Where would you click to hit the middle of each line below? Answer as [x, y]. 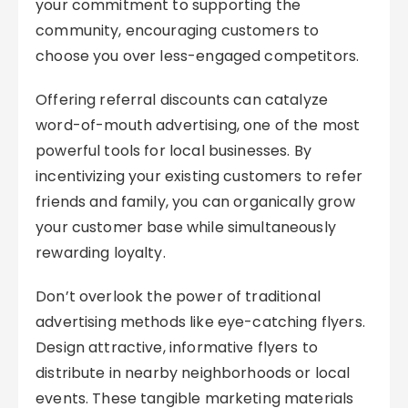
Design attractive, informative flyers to [177, 347]
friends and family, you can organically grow [195, 202]
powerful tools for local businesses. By [173, 151]
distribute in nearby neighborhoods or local [193, 373]
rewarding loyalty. [101, 253]
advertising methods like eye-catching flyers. [200, 322]
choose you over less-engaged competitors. [198, 56]
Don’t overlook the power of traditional [178, 296]
